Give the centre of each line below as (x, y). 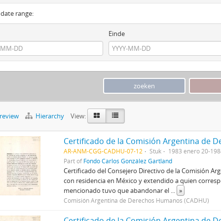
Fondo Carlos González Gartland (128, 161)
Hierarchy (50, 116)
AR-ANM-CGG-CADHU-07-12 (103, 151)
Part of (74, 161)
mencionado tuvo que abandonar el (117, 190)
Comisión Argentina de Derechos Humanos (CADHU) (137, 200)
